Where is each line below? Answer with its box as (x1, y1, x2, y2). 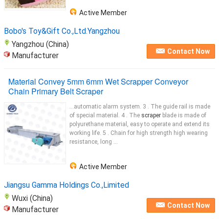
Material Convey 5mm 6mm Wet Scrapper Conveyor (8, 76, 188, 87)
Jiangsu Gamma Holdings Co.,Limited (4, 180, 129, 190)
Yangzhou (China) (12, 40, 69, 49)
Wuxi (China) (12, 194, 53, 203)
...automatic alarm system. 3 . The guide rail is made (69, 103, 210, 110)
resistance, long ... (69, 138, 118, 145)
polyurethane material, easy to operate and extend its (69, 121, 210, 128)
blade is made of (161, 112, 206, 119)
